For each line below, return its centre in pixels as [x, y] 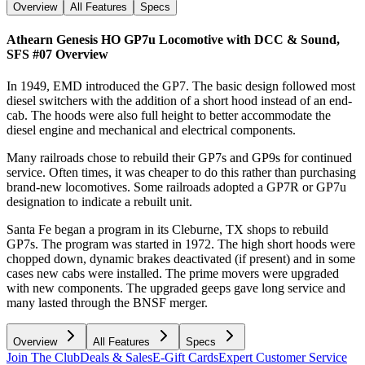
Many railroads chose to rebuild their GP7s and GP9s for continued [179, 158]
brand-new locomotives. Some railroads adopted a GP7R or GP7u [176, 187]
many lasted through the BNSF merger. [107, 303]
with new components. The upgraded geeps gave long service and [176, 288]
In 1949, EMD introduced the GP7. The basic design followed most [181, 86]
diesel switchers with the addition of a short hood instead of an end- [179, 101]
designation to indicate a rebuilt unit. [99, 202]
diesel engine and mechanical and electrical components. [151, 130]
